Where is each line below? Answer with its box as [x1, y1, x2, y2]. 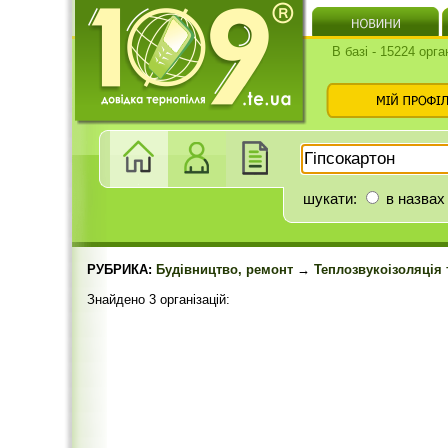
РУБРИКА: [87, 262, 156, 277]
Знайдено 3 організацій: [87, 292, 230, 307]
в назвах [382, 190, 445, 207]
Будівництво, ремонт [156, 262, 293, 277]
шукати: [303, 190, 361, 207]
